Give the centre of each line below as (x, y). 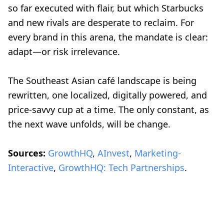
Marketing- (158, 153)
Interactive (31, 168)
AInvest (113, 153)
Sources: (27, 153)
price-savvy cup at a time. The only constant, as (108, 110)
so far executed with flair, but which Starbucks (106, 8)
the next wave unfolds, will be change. (89, 124)
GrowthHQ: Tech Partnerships (121, 168)
